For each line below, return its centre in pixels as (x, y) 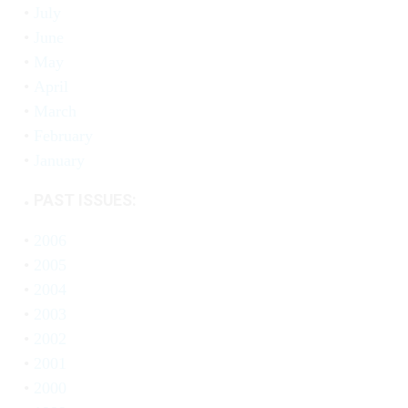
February (63, 136)
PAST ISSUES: (85, 200)
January (59, 160)
